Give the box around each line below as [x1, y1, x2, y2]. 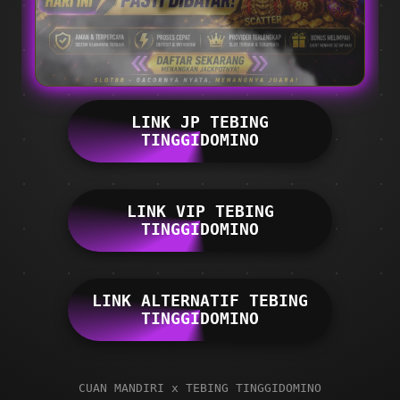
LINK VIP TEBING [126, 203, 274, 221]
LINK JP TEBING [131, 113, 269, 132]
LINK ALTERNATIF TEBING [92, 292, 308, 311]
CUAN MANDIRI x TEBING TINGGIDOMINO [79, 381, 321, 396]
